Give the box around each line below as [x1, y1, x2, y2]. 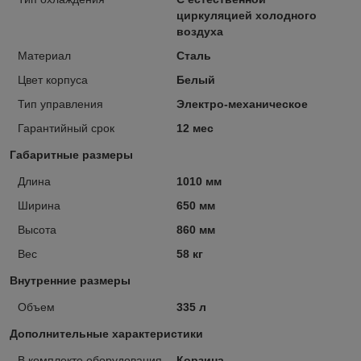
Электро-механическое [176, 97, 308, 110]
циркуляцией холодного [176, 8, 317, 22]
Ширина [18, 198, 60, 212]
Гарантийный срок [18, 121, 114, 135]
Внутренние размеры [10, 273, 131, 287]
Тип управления [18, 97, 103, 110]
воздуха [176, 24, 223, 38]
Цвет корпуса [18, 73, 88, 86]
